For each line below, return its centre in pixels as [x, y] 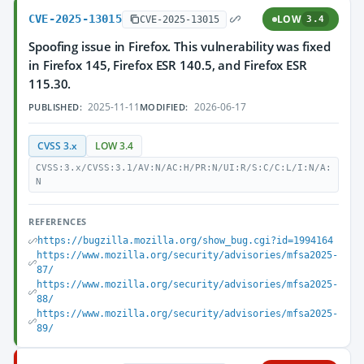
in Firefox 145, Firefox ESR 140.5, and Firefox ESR [168, 65]
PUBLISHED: [55, 107]
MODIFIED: [164, 107]
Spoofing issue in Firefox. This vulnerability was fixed [180, 46]
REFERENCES [58, 221]
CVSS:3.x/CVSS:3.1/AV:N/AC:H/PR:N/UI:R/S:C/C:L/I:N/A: [184, 168]
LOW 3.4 [114, 146]
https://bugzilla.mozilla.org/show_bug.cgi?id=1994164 [185, 240]
